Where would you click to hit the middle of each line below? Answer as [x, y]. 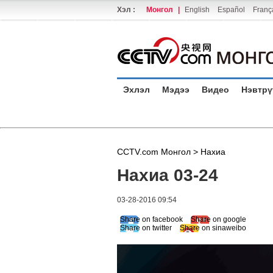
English [197, 10]
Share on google [218, 219]
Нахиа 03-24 [168, 175]
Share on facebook [151, 219]
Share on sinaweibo [213, 228]
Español [231, 10]
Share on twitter [146, 228]
